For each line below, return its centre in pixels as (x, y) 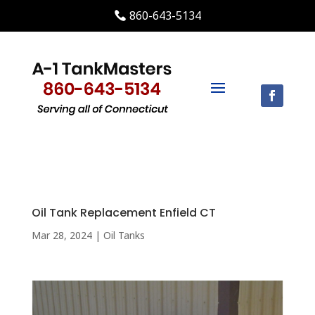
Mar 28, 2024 (62, 235)
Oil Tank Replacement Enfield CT (123, 213)
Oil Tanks (124, 235)
